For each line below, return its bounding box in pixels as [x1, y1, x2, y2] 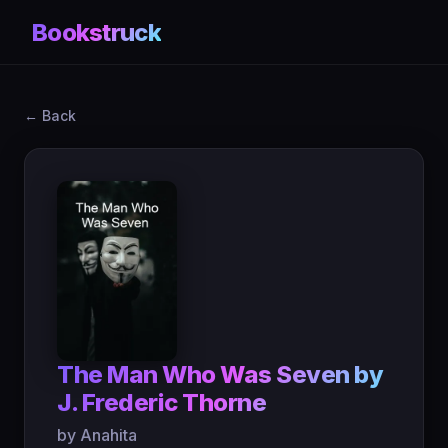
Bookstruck [32, 17, 161, 47]
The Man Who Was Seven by [57, 360, 384, 389]
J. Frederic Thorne [57, 388, 267, 417]
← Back [24, 107, 76, 124]
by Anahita [57, 425, 137, 445]
